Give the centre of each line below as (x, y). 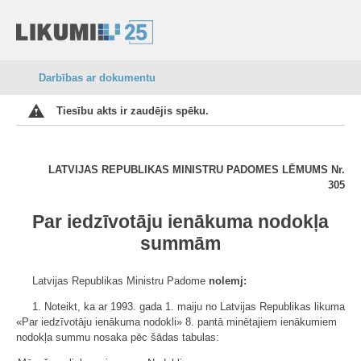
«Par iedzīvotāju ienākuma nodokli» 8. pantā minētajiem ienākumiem (176, 322)
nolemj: (228, 281)
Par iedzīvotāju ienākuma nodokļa (180, 222)
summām (180, 243)
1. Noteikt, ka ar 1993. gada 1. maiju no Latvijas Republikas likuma (189, 307)
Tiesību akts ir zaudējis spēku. (133, 111)
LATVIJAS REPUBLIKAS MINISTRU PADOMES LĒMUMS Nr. (197, 170)
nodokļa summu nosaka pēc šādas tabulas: (118, 337)
